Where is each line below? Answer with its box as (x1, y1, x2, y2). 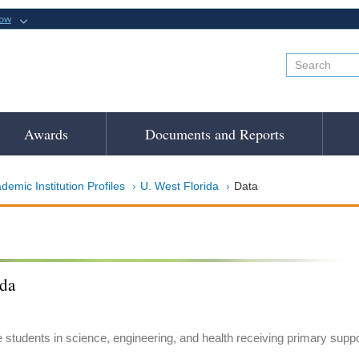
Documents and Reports (144, 124, 284, 143)
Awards (23, 124, 68, 143)
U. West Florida (139, 179, 219, 192)
